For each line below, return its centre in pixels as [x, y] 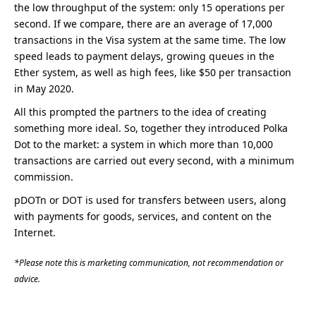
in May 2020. [44, 89]
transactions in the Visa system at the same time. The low [150, 40]
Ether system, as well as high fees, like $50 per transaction [153, 72]
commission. [44, 177]
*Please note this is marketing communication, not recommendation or [149, 263]
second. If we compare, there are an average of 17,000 [143, 24]
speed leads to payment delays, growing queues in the [144, 56]
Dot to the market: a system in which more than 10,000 [144, 144]
